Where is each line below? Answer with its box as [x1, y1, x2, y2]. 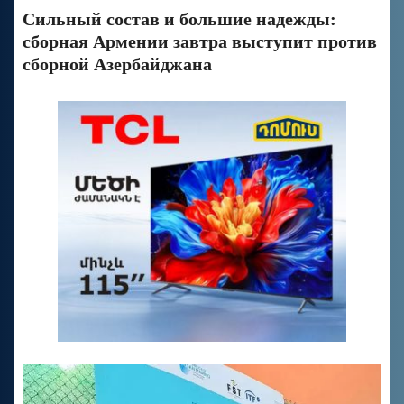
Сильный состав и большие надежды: [23, 9, 336, 29]
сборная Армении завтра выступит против [23, 32, 377, 51]
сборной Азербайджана [23, 54, 212, 74]
